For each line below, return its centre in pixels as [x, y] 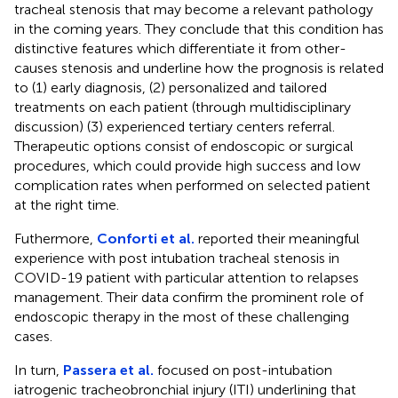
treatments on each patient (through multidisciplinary [183, 107]
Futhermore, [56, 238]
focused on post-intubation [243, 370]
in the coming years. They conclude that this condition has [199, 28]
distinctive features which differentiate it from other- [180, 48]
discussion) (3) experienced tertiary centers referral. [175, 126]
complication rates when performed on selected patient [192, 185]
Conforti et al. [146, 238]
